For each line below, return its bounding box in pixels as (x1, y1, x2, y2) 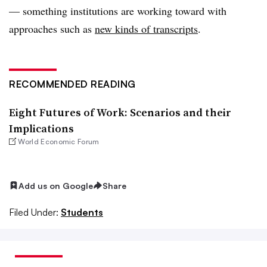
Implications (9, 120, 74, 136)
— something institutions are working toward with (9, 3, 226, 18)
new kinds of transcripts (95, 21, 198, 36)
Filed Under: (9, 206, 58, 219)
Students (61, 206, 103, 219)
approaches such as (9, 21, 95, 36)
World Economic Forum (18, 136, 100, 146)
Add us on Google (18, 180, 93, 191)
